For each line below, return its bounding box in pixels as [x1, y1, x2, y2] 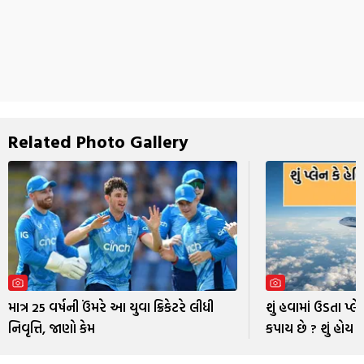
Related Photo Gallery [8, 128, 188, 155]
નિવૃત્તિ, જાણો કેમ [8, 318, 95, 338]
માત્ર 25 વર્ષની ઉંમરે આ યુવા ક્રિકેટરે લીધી [8, 297, 214, 317]
